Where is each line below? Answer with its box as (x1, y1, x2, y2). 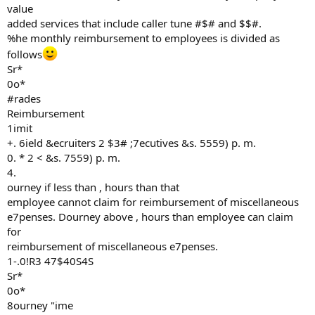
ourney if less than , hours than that (7, 180, 179, 194)
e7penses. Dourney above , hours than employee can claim (7, 210, 293, 224)
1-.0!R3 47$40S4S (7, 254, 94, 268)
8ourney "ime (7, 298, 73, 312)
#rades (7, 91, 41, 105)
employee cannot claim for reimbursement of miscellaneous (7, 195, 299, 209)
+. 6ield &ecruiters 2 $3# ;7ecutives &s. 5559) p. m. (7, 136, 256, 150)
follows (7, 47, 42, 61)
